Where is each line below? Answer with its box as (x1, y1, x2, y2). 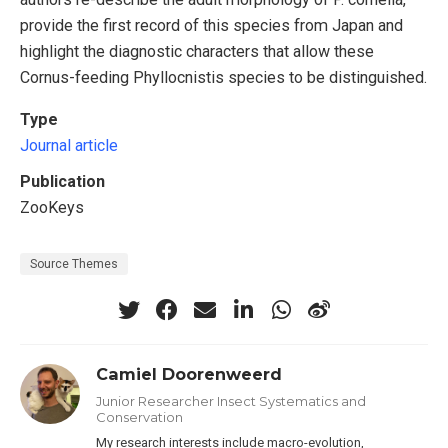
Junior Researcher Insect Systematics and (96, 393, 367, 410)
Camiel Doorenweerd (96, 364, 283, 385)
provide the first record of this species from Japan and (20, 15, 403, 35)
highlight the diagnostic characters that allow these (20, 41, 374, 61)
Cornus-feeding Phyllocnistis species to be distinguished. (20, 67, 427, 87)
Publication (20, 171, 105, 191)
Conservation (96, 409, 184, 426)
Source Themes (30, 257, 118, 272)
